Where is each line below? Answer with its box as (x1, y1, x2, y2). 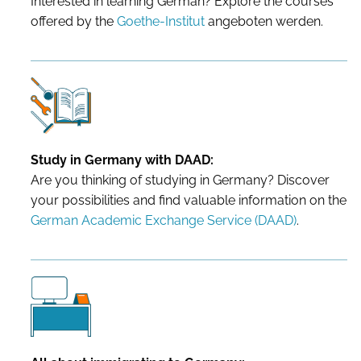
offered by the (30, 13, 117, 29)
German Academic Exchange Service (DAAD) (30, 212, 297, 228)
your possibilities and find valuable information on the (30, 192, 346, 208)
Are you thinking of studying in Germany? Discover (30, 172, 330, 188)
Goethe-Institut (116, 13, 205, 29)
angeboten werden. (204, 13, 323, 29)
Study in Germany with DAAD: (30, 151, 214, 168)
